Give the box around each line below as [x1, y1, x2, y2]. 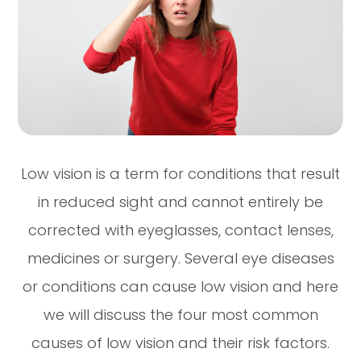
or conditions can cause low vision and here [23, 276, 338, 297]
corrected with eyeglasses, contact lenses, [27, 219, 334, 240]
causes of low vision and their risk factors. [31, 332, 330, 353]
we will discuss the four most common [43, 304, 318, 325]
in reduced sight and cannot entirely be [38, 191, 323, 212]
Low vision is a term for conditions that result [21, 163, 340, 184]
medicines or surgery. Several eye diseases [27, 247, 334, 268]
